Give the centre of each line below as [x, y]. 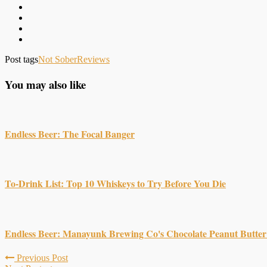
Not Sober [58, 59]
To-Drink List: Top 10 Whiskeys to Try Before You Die [115, 184]
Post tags [21, 59]
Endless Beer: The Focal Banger [70, 133]
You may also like [45, 84]
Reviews [93, 59]
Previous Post [41, 257]
